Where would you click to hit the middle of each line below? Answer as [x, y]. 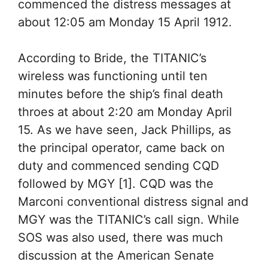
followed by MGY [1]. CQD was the [116, 184]
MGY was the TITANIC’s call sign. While [129, 220]
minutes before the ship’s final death [121, 94]
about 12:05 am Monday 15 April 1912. [125, 22]
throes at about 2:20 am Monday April [125, 112]
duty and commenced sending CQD [118, 166]
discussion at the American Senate [116, 255]
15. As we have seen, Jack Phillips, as [124, 130]
